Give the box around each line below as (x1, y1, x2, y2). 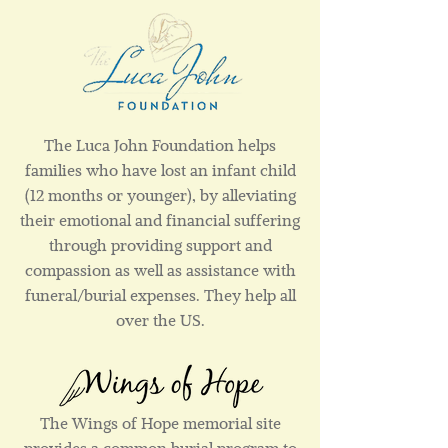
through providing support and (48, 235, 272, 255)
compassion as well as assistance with (24, 260, 296, 280)
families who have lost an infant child (24, 160, 296, 180)
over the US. (115, 310, 205, 330)
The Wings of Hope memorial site (39, 413, 281, 433)
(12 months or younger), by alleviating (24, 185, 296, 205)
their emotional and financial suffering (20, 210, 300, 230)
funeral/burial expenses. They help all (24, 285, 296, 305)
